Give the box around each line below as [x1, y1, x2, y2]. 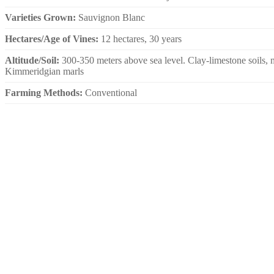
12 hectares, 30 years [101, 33, 182, 44]
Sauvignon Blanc [78, 12, 145, 23]
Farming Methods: [5, 87, 85, 98]
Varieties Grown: [5, 12, 78, 23]
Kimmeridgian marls [5, 65, 84, 76]
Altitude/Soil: [5, 54, 62, 65]
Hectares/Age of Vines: [5, 33, 101, 44]
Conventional [85, 87, 137, 98]
